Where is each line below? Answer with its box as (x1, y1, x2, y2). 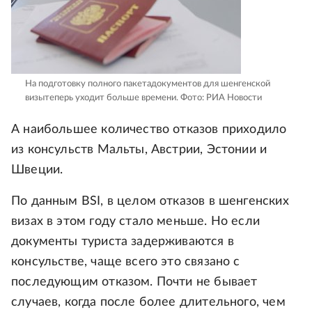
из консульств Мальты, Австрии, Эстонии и (11, 143, 267, 156)
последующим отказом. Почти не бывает (11, 275, 258, 288)
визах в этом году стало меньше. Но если (11, 214, 260, 228)
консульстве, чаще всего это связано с (11, 255, 240, 268)
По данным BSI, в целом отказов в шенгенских (11, 194, 289, 208)
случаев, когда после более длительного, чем (11, 295, 286, 309)
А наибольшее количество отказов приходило (11, 123, 287, 136)
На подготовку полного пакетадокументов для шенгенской (25, 79, 270, 88)
